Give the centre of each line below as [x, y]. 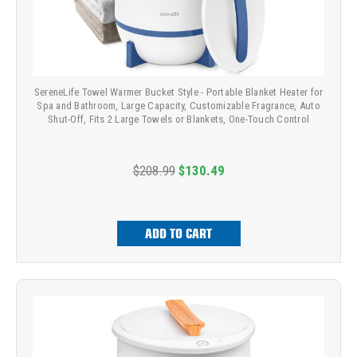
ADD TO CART [178, 234]
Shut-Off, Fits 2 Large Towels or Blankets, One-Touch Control [178, 120]
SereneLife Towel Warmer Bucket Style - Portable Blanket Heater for [178, 92]
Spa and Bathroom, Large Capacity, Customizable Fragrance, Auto [178, 106]
